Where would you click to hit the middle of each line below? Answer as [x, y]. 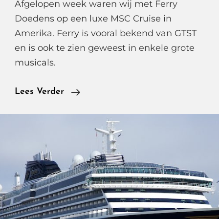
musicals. [35, 63]
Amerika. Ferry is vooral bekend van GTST [106, 33]
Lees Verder [39, 92]
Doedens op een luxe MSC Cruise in [93, 19]
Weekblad [100, 135]
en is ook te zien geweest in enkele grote [105, 48]
